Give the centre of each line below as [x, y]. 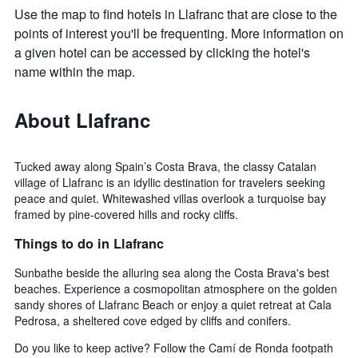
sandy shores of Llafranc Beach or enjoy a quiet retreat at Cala [173, 304]
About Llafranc [82, 120]
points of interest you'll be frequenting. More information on [179, 34]
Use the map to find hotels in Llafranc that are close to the [176, 14]
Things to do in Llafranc [89, 243]
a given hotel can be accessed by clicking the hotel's [162, 53]
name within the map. [75, 72]
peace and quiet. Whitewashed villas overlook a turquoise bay [170, 199]
